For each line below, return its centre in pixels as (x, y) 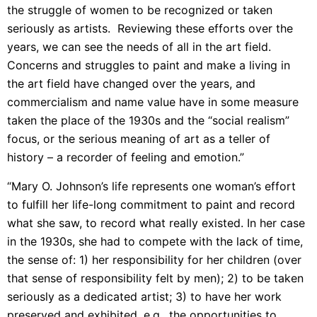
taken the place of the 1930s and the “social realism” (148, 121)
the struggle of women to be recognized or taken (140, 10)
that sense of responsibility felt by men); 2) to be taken (155, 278)
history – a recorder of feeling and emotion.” (126, 157)
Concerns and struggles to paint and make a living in (149, 65)
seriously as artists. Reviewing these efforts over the (150, 29)
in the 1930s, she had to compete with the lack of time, (155, 241)
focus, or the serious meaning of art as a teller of (139, 139)
